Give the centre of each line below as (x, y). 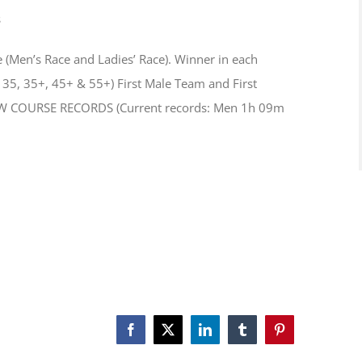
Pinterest (300, 335)
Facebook (155, 335)
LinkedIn (227, 335)
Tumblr (260, 335)
